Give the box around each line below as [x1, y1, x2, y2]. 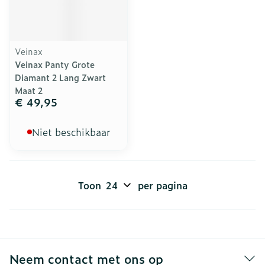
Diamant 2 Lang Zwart [15, 71, 106, 83]
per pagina [137, 178, 188, 192]
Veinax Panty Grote [15, 58, 95, 70]
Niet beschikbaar [31, 125, 111, 139]
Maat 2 [15, 84, 43, 96]
